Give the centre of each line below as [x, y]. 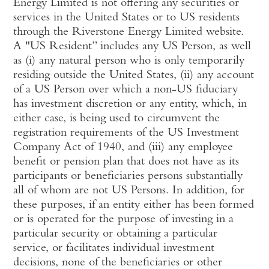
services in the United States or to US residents [127, 18]
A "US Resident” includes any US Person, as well [132, 47]
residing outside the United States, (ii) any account [134, 76]
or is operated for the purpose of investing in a [124, 220]
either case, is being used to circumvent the [117, 119]
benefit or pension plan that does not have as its [126, 162]
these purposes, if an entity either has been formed [134, 205]
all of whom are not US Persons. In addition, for [129, 191]
